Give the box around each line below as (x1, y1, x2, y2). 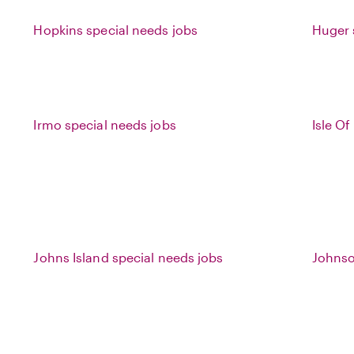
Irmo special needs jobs (33, 117, 176, 132)
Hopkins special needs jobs (33, 22, 198, 37)
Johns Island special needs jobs (33, 250, 224, 265)
